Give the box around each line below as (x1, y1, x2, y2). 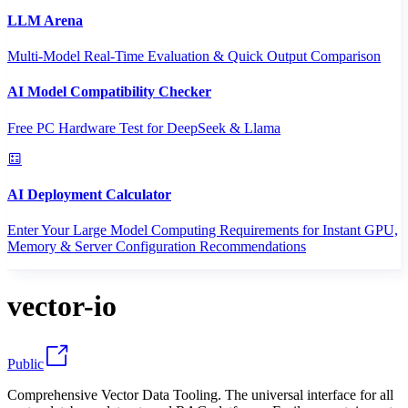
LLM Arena (7, 12, 83, 28)
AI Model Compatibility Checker (7, 84, 211, 100)
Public (7, 355, 44, 372)
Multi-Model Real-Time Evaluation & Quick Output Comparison (7, 47, 381, 64)
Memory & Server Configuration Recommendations (7, 239, 306, 255)
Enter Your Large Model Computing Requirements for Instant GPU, (7, 222, 398, 239)
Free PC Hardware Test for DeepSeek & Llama (7, 119, 280, 136)
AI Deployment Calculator (7, 186, 171, 202)
